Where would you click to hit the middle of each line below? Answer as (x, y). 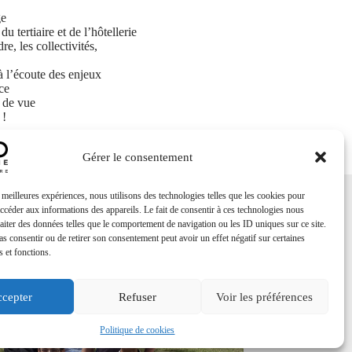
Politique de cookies (137, 330)
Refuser (137, 297)
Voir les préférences (265, 297)
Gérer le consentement (137, 157)
